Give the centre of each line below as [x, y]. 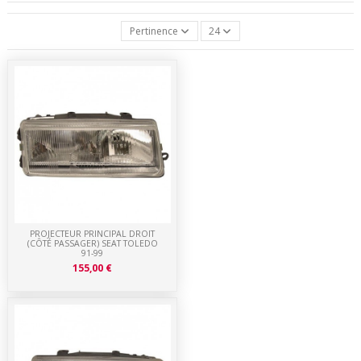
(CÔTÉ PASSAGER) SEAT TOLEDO [92, 244]
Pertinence [154, 31]
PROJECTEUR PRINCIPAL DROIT [93, 234]
